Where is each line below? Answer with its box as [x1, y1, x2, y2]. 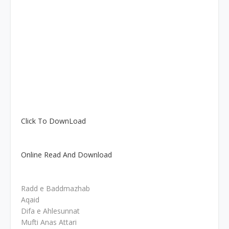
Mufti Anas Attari [21, 217, 77, 227]
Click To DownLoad [21, 116, 86, 126]
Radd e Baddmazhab [21, 184, 90, 193]
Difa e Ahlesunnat [21, 206, 80, 216]
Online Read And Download [21, 150, 112, 159]
